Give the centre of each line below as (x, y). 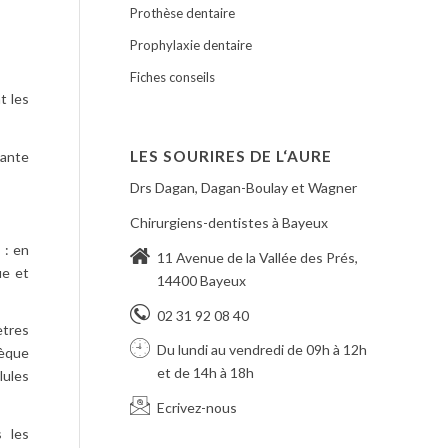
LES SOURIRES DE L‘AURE (230, 156)
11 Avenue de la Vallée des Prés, (257, 257)
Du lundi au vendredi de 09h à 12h (261, 350)
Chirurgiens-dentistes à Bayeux (228, 222)
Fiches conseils (172, 77)
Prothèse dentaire (182, 13)
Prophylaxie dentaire (190, 45)
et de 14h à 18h (205, 373)
